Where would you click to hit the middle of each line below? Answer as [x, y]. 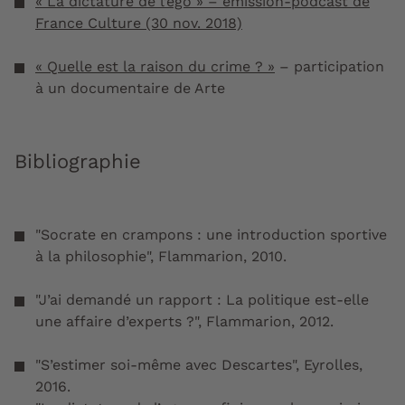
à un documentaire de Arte [132, 89]
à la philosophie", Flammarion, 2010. [163, 257]
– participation [330, 67]
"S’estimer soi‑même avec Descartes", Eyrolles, [199, 365]
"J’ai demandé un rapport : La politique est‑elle [202, 300]
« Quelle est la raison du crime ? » [155, 67]
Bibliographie [78, 162]
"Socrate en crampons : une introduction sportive [211, 235]
